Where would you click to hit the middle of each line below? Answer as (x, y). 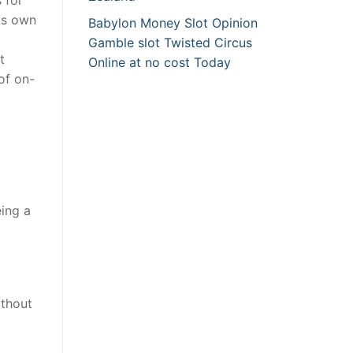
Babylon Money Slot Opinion (173, 23)
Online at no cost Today (160, 63)
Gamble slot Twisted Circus (170, 43)
